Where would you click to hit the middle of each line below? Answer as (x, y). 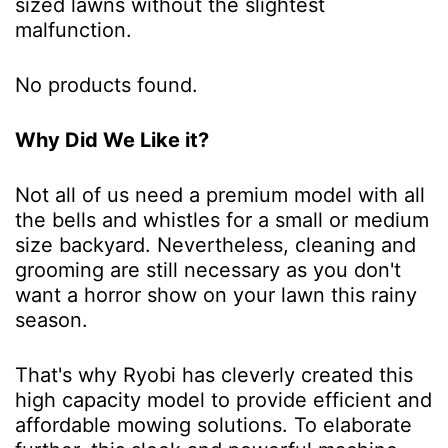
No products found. (106, 84)
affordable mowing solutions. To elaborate (213, 424)
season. (57, 319)
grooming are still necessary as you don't (208, 269)
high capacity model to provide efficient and (223, 399)
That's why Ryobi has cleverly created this (214, 374)
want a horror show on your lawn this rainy (216, 294)
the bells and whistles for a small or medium (222, 219)
